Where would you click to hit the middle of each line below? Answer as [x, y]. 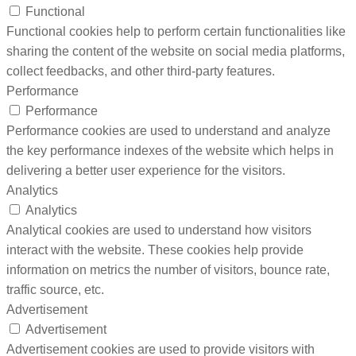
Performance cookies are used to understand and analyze [168, 130]
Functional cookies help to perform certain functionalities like [176, 31]
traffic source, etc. [55, 289]
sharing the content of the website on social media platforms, [176, 51]
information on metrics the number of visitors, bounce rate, [168, 269]
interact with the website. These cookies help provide [155, 250]
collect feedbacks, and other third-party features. [141, 71]
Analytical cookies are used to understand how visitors [159, 230]
